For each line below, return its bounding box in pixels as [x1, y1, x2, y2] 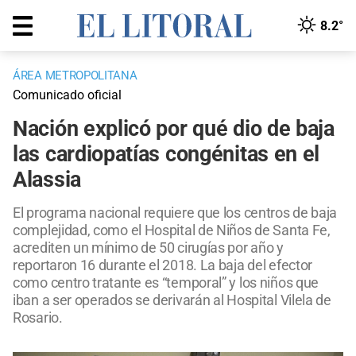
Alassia [13, 167, 81, 193]
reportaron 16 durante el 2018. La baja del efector [13, 257, 313, 274]
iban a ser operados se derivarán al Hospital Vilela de [13, 292, 331, 309]
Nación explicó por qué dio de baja [13, 116, 335, 142]
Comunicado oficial [13, 87, 122, 103]
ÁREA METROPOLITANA [13, 68, 137, 83]
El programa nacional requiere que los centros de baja [13, 204, 338, 222]
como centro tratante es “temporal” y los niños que [13, 274, 319, 292]
